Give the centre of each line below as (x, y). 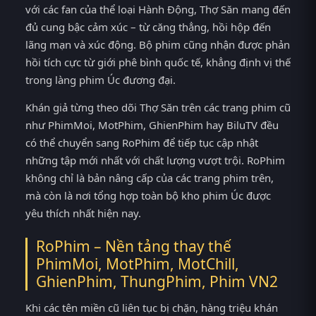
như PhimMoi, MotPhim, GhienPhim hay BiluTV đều (152, 125)
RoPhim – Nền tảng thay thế (134, 247)
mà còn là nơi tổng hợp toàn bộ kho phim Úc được (148, 196)
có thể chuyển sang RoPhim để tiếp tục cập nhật (142, 143)
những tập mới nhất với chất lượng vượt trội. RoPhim (155, 160)
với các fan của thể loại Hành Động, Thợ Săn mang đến (158, 9)
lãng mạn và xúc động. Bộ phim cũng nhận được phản (158, 44)
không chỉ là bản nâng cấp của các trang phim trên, (150, 178)
